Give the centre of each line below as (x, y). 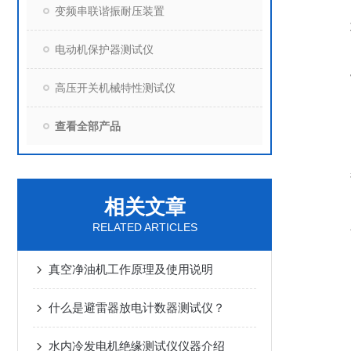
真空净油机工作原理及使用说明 (131, 269)
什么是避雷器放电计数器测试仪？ (137, 308)
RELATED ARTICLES (145, 227)
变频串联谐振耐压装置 (110, 11)
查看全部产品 (88, 126)
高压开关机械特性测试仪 (115, 88)
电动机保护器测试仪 (104, 49)
